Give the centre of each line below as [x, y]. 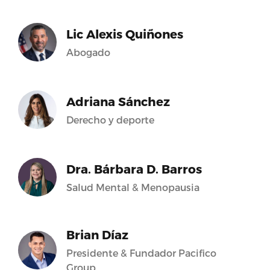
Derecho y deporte [110, 120]
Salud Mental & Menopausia [133, 187]
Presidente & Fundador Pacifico [141, 253]
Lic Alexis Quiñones [124, 34]
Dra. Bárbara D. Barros [134, 169]
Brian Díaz [97, 234]
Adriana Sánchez [118, 101]
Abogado [88, 52]
